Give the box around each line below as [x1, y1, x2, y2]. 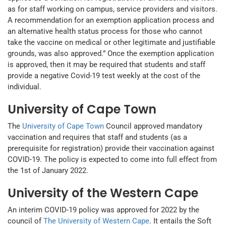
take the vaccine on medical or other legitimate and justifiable [8, 38, 215, 47]
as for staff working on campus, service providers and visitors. [8, 5, 217, 14]
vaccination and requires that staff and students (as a [8, 133, 187, 142]
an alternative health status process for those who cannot [8, 27, 202, 36]
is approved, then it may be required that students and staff [8, 60, 205, 70]
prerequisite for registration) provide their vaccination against [8, 144, 214, 153]
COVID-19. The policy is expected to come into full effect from [8, 155, 217, 164]
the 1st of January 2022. [8, 166, 88, 176]
